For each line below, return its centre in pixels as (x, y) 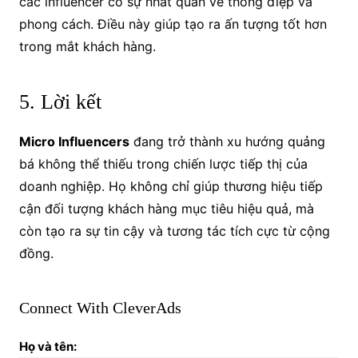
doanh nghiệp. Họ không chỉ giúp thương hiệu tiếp (171, 186)
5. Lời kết (60, 101)
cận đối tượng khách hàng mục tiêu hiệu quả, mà (166, 208)
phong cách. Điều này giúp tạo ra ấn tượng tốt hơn (173, 24)
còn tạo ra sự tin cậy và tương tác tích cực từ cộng (174, 231)
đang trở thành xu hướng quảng (227, 141)
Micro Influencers (74, 141)
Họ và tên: (48, 346)
